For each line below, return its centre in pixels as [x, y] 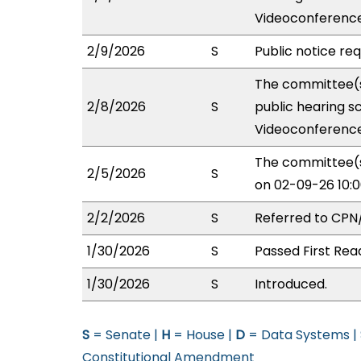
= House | [203, 335]
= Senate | [125, 335]
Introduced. [291, 284]
